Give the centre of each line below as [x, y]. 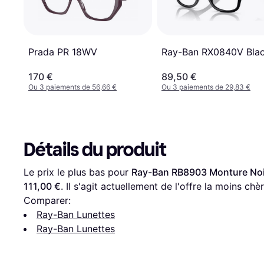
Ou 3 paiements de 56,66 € [72, 87]
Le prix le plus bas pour [77, 172]
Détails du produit [95, 149]
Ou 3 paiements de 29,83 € [206, 87]
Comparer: [47, 200]
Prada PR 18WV [63, 52]
